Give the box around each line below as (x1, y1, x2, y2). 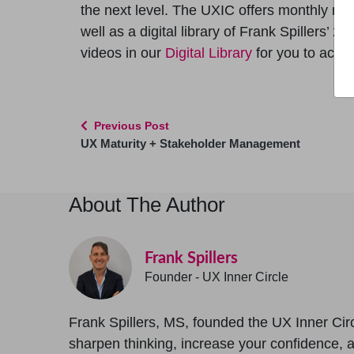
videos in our (81, 44, 165, 61)
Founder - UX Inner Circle (145, 269, 288, 284)
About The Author (69, 192, 225, 217)
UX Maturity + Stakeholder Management (81, 136, 300, 150)
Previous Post (94, 119, 169, 132)
